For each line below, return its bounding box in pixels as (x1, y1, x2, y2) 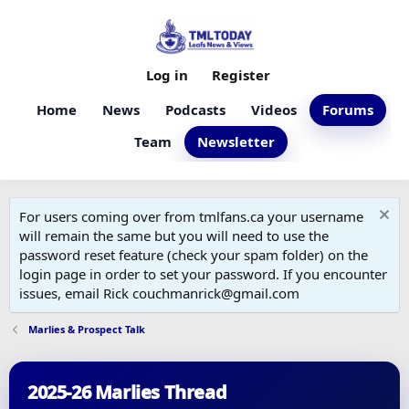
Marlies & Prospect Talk (27, 322, 145, 336)
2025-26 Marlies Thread (27, 380, 227, 404)
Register (212, 66, 270, 84)
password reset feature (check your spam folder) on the (19, 246, 368, 264)
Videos (250, 100, 297, 119)
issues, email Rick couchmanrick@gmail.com (19, 284, 299, 302)
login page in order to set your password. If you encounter (19, 265, 387, 283)
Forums (321, 100, 373, 119)
